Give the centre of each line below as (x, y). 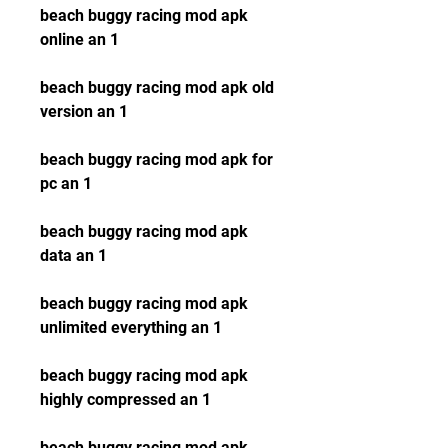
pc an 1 (66, 183)
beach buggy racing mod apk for (156, 159)
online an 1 (79, 39)
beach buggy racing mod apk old (157, 87)
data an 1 (73, 255)
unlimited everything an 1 (131, 327)
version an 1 (84, 111)
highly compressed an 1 (125, 399)
